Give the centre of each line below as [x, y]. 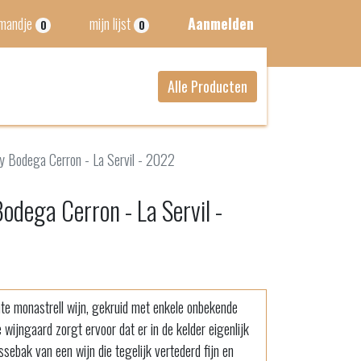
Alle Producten [207, 86]
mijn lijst [110, 23]
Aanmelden [221, 23]
